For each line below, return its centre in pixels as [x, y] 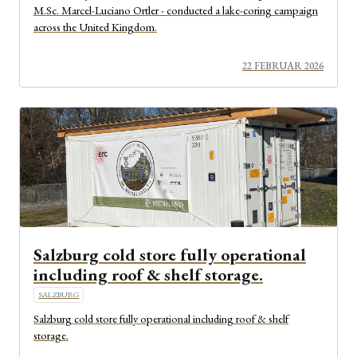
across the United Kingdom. [95, 26]
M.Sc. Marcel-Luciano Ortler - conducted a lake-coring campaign [176, 10]
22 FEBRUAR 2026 [283, 66]
